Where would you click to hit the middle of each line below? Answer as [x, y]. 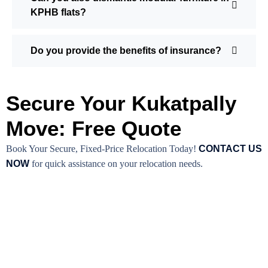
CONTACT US [230, 149]
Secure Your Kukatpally [121, 103]
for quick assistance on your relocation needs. [116, 164]
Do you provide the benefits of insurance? [126, 51]
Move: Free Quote [94, 129]
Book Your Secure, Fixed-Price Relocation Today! [102, 149]
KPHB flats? [58, 13]
